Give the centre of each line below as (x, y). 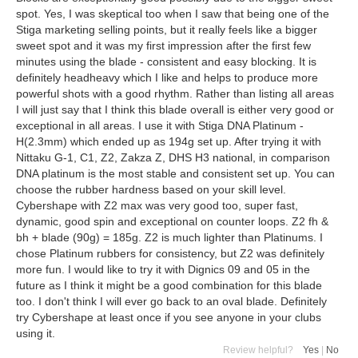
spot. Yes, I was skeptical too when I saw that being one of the (173, 14)
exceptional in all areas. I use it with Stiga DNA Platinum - (160, 125)
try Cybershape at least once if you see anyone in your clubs (169, 317)
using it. (36, 333)
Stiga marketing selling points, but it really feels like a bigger (167, 30)
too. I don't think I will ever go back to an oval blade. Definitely (171, 301)
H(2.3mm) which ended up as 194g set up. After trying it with (169, 141)
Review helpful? (263, 350)
